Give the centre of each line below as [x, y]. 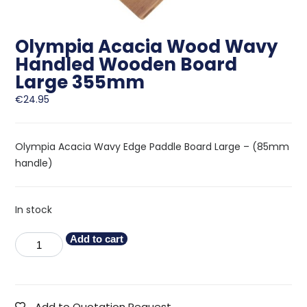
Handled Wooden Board [126, 65]
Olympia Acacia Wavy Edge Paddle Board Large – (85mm [152, 147]
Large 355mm [80, 83]
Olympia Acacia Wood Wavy [147, 47]
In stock [34, 210]
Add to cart [97, 239]
